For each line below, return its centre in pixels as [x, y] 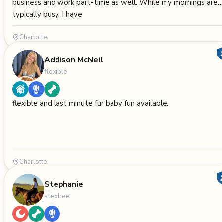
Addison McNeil [74, 60]
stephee [57, 196]
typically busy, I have [47, 14]
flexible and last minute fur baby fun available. [90, 103]
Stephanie [64, 184]
